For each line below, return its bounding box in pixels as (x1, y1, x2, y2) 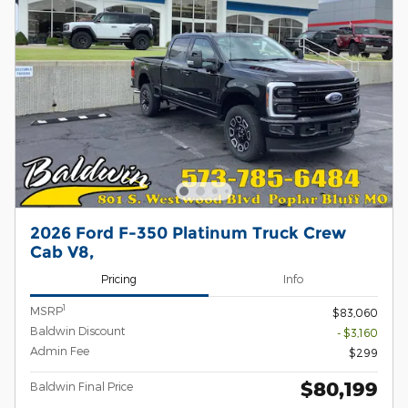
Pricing (101, 272, 138, 286)
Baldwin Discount (30, 323, 125, 337)
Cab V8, (30, 242, 94, 262)
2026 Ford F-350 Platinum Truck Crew (30, 223, 346, 243)
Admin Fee (30, 343, 89, 357)
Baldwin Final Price (30, 379, 133, 393)
